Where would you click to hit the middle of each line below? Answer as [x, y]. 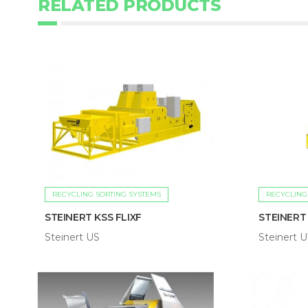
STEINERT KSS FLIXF [93, 218]
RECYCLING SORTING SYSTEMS [107, 195]
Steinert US [72, 238]
